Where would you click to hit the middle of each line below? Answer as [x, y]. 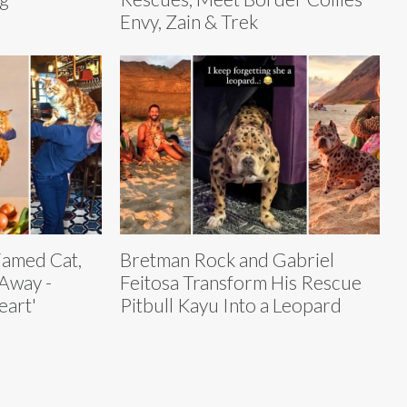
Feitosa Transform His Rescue [241, 283]
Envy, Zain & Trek [189, 21]
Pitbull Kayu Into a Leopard [231, 305]
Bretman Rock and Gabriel [227, 260]
